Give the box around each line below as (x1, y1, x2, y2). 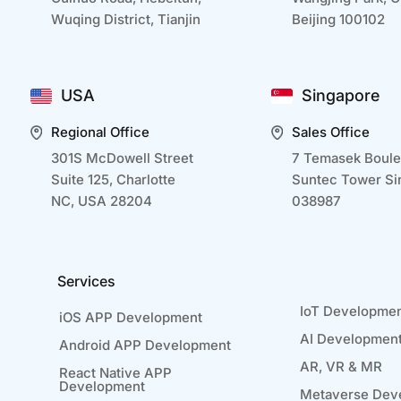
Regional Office (51, 124, 150, 141)
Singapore (302, 86, 380, 106)
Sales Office (292, 124, 371, 141)
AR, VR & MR (300, 358, 383, 376)
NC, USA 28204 (51, 192, 153, 210)
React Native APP (59, 364, 173, 382)
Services (57, 272, 116, 291)
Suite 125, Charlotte (51, 171, 176, 189)
